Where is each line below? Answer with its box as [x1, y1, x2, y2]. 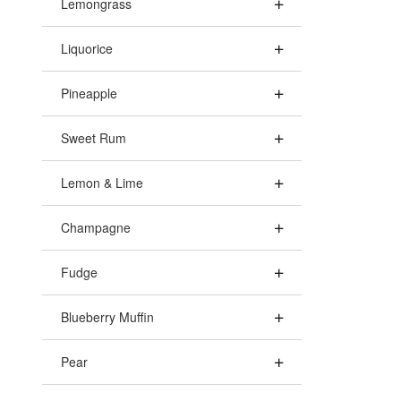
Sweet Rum [61, 129, 126, 147]
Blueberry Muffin [61, 308, 154, 326]
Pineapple [61, 84, 117, 102]
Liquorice [61, 39, 113, 57]
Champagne [61, 218, 131, 236]
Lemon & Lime [61, 174, 143, 192]
